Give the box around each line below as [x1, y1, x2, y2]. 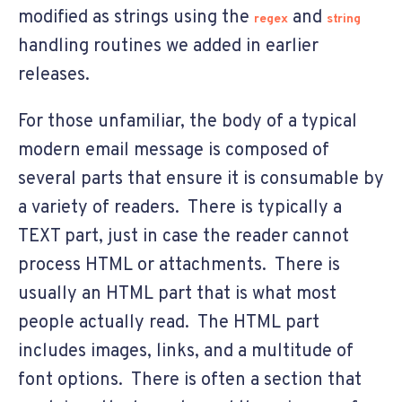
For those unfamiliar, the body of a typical [18, 109, 357, 134]
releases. [18, 63, 90, 87]
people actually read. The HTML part [18, 310, 319, 335]
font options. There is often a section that [18, 368, 362, 392]
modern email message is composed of [18, 138, 329, 162]
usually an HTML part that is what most [18, 282, 336, 306]
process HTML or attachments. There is [18, 253, 340, 277]
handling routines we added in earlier [18, 34, 319, 58]
